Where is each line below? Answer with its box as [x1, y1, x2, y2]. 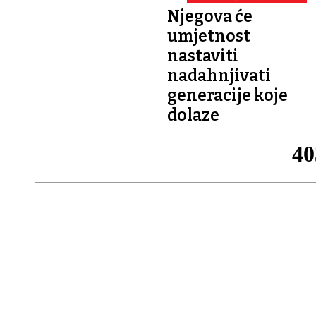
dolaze [167, 104, 219, 125]
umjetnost [167, 25, 250, 46]
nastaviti [167, 45, 238, 66]
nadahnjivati [167, 65, 271, 85]
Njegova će [167, 6, 253, 26]
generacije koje [167, 85, 288, 105]
